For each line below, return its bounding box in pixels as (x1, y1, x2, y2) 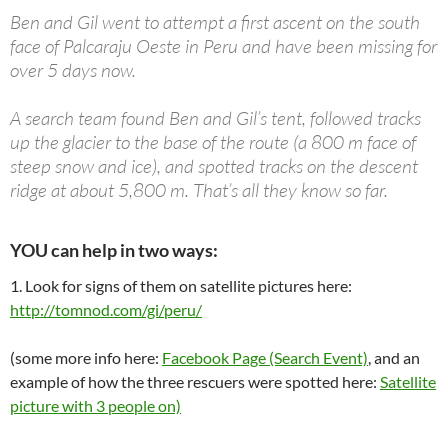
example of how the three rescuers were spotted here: (10, 371, 380, 391)
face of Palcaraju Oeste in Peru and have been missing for (10, 33, 437, 58)
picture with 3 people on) (10, 395, 181, 415)
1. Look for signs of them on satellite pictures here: (10, 275, 352, 295)
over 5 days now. (10, 57, 136, 82)
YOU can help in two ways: (10, 238, 218, 261)
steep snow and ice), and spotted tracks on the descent (10, 153, 418, 178)
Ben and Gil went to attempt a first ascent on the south (10, 9, 420, 34)
